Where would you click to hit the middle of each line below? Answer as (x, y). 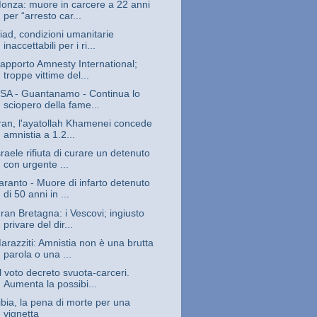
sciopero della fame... (51, 105)
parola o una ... (37, 254)
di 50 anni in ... (36, 195)
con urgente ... (36, 165)
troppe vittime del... (46, 75)
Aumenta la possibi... (50, 284)
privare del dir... (38, 224)
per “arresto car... (42, 16)
